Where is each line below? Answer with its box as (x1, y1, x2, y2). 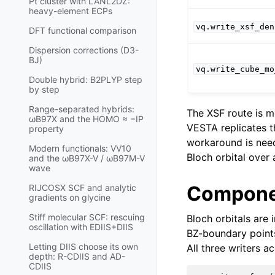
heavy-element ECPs (29, 6, 112, 17)
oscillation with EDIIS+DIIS (29, 222, 133, 233)
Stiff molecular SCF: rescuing (29, 212, 145, 223)
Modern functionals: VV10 (29, 143, 131, 154)
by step (29, 84, 60, 95)
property (29, 123, 64, 134)
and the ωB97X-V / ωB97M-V (29, 153, 145, 164)
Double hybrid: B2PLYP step (29, 74, 142, 85)
